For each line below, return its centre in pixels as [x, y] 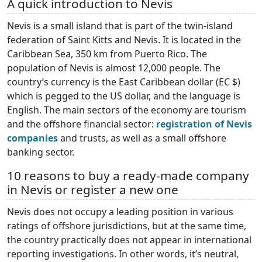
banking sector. [41, 152]
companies [32, 138]
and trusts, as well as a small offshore [142, 138]
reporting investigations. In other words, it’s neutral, [123, 254]
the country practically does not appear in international [129, 240]
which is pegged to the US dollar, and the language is [124, 96]
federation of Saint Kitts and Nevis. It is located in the [124, 40]
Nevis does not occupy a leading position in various [120, 212]
